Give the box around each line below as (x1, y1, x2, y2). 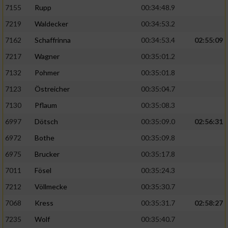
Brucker (35, 150, 60, 159)
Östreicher (35, 84, 70, 94)
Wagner (35, 52, 60, 61)
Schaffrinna (35, 36, 71, 45)
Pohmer (35, 68, 60, 77)
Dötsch (35, 117, 58, 126)
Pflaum (35, 101, 57, 110)
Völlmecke (35, 182, 67, 191)
